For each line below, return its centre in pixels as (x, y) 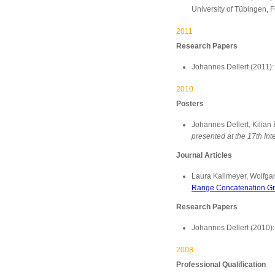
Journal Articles (204, 155)
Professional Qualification (221, 265)
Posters (190, 104)
